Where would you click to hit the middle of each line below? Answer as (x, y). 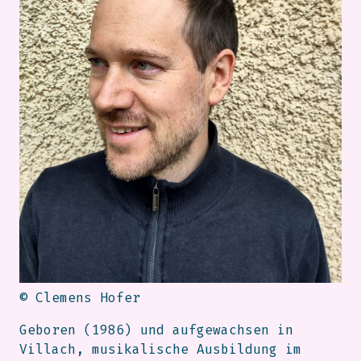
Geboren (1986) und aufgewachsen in (156, 330)
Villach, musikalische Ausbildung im (160, 350)
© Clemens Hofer (80, 298)
